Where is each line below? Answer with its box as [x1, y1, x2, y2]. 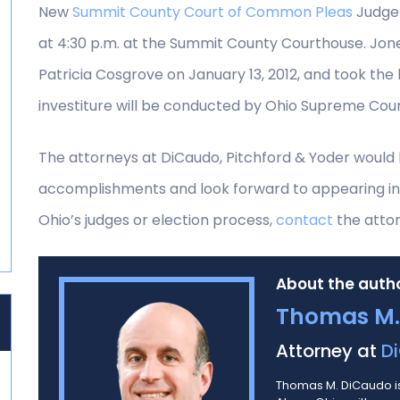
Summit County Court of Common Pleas [72, 2, 353, 22]
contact [276, 210, 333, 230]
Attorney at [275, 338, 381, 363]
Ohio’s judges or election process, [38, 210, 276, 230]
